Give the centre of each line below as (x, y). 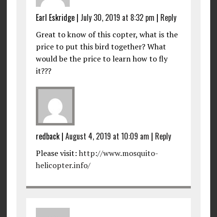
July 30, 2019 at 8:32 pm (117, 17)
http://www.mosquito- (118, 153)
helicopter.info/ (63, 165)
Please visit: (57, 153)
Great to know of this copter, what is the (107, 34)
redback (47, 136)
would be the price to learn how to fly (101, 58)
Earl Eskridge (55, 17)
